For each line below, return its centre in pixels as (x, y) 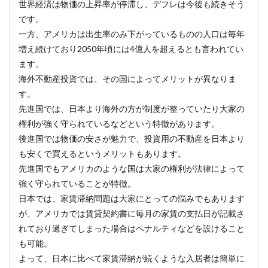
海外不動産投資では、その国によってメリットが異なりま (127, 79)
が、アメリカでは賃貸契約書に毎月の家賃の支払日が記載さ (132, 213)
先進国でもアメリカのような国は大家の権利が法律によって (132, 168)
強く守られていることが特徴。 (77, 183)
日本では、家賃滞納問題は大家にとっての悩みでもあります (132, 198)
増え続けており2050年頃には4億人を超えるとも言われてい (131, 49)
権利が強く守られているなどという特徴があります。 (119, 124)
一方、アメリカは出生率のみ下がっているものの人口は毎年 (132, 34)
